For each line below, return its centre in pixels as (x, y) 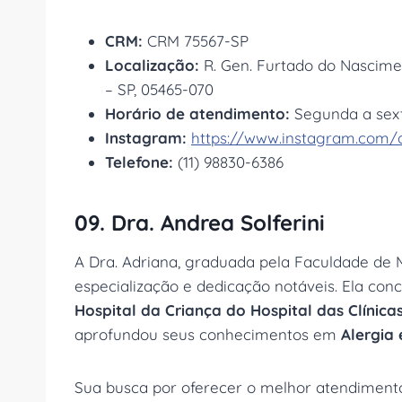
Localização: (154, 66)
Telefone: (139, 162)
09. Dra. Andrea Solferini (200, 223)
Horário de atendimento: (197, 114)
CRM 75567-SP (196, 41)
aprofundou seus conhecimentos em (208, 335)
